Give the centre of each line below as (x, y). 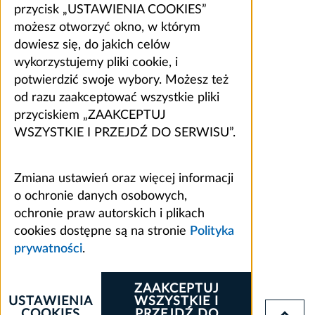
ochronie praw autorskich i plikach (109, 214)
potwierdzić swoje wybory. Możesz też (121, 81)
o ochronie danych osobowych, (101, 197)
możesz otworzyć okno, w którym (107, 28)
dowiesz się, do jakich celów (92, 45)
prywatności (48, 249)
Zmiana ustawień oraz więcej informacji (124, 179)
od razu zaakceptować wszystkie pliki (117, 98)
